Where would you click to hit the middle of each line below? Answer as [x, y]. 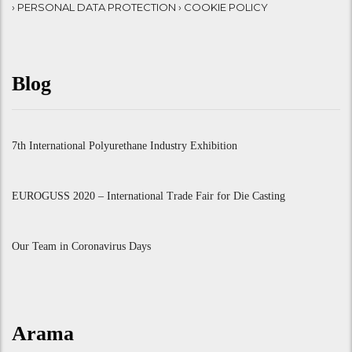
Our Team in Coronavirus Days [81, 247]
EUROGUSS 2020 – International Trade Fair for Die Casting [148, 196]
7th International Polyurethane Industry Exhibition [125, 146]
